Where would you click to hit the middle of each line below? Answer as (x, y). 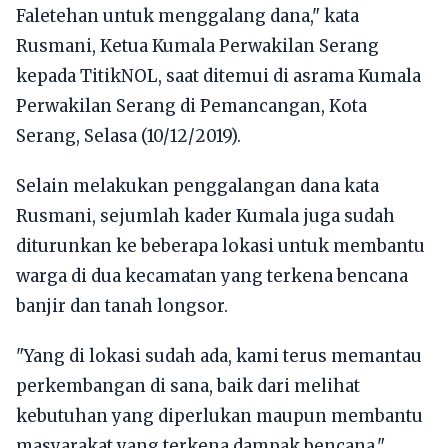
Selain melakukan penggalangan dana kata (197, 186)
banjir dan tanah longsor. (122, 306)
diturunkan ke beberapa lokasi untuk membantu (220, 246)
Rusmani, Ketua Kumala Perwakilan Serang (197, 46)
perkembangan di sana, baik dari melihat (188, 386)
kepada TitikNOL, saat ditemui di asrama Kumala (218, 76)
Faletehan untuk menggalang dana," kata (187, 16)
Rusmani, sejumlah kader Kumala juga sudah (205, 216)
